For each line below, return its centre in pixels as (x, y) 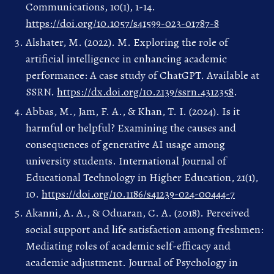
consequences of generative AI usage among (125, 144)
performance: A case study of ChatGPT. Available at (143, 76)
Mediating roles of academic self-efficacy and (128, 246)
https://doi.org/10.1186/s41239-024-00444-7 (138, 194)
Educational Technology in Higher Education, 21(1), (142, 177)
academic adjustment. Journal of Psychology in (132, 263)
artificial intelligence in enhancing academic (126, 59)
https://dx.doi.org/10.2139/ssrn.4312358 (145, 92)
